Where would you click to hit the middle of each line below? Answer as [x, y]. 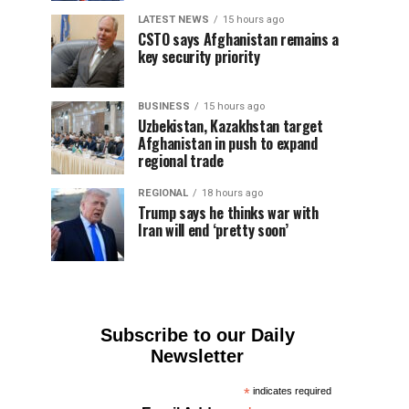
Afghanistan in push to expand [228, 143]
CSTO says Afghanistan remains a [239, 39]
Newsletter [197, 356]
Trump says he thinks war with [228, 213]
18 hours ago [232, 193]
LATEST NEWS [173, 20]
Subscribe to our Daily [197, 335]
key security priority [199, 57]
